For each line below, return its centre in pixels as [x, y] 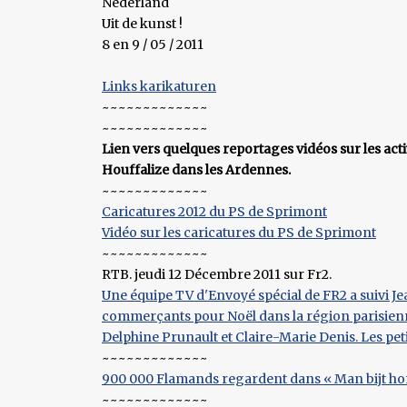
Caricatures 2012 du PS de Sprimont [214, 211]
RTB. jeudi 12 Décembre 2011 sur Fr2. [217, 274]
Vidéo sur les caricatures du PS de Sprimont [239, 232]
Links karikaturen [159, 86]
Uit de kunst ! [142, 23]
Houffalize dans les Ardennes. [196, 169]
